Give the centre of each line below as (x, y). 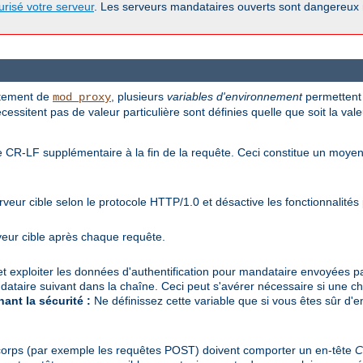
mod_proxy (82, 97)
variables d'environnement (235, 96)
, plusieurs (139, 96)
